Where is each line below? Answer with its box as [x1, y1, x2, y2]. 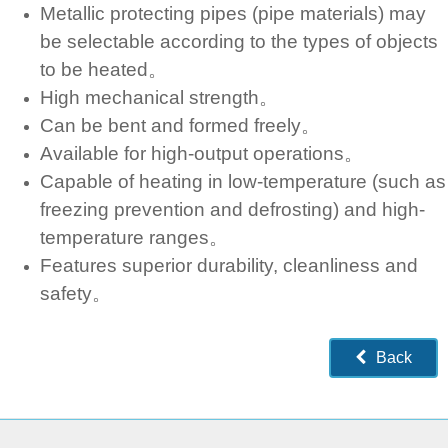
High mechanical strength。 [40, 86, 278, 108]
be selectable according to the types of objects [40, 30, 438, 52]
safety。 [40, 282, 111, 304]
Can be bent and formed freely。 [40, 114, 320, 136]
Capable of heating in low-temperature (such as [40, 170, 446, 192]
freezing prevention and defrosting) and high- [40, 198, 425, 220]
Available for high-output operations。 [40, 142, 363, 164]
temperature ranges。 [40, 226, 228, 248]
